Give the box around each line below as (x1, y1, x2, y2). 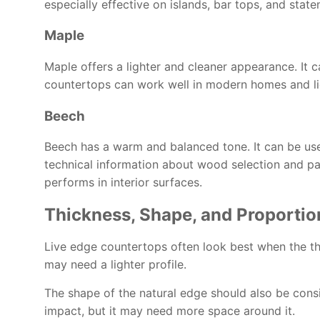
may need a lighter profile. (44, 257, 186, 272)
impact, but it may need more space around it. (44, 304, 295, 319)
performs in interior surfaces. (44, 175, 202, 190)
